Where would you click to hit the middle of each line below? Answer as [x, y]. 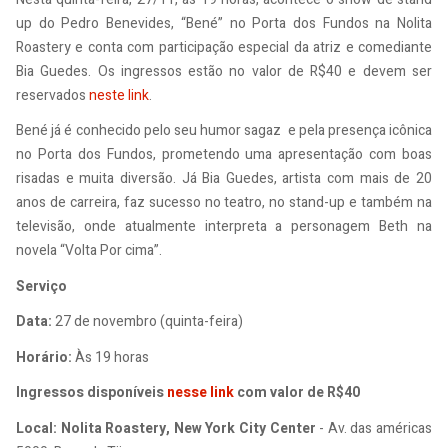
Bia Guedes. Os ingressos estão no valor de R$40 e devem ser [224, 71]
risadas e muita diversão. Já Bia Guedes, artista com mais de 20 [224, 178]
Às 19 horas [110, 357]
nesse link [200, 392]
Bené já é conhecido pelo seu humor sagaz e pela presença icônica [224, 130]
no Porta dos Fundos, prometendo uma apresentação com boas [224, 154]
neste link [119, 95]
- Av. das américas [374, 428]
